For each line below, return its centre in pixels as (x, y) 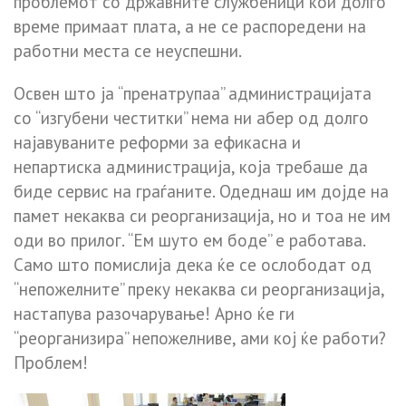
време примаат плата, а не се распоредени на (190, 27)
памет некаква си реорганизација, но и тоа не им (202, 216)
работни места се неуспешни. (128, 51)
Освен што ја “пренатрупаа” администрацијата (193, 94)
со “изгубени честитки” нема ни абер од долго (191, 118)
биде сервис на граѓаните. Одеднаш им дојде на (201, 192)
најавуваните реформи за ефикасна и (157, 143)
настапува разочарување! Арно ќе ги (154, 314)
